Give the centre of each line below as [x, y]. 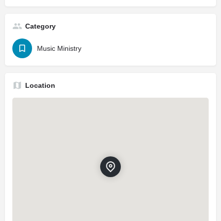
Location [40, 85]
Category [40, 26]
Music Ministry [59, 48]
